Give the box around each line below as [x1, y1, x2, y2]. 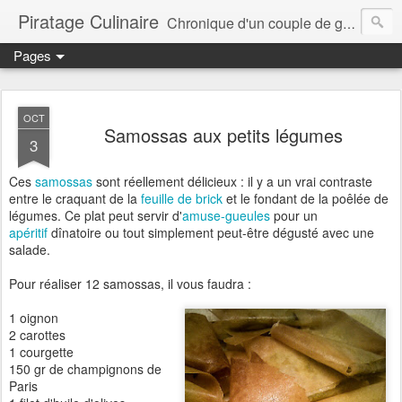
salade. [9, 240, 50, 258]
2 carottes [9, 326, 66, 344]
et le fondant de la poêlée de [223, 189, 389, 207]
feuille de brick [141, 189, 223, 207]
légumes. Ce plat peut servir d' [9, 206, 182, 224]
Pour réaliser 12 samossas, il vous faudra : [9, 275, 251, 293]
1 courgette [9, 343, 74, 361]
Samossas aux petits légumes [104, 122, 343, 148]
